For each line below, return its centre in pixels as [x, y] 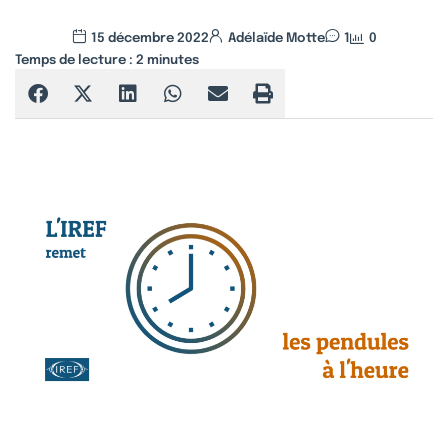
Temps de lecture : [74, 60]
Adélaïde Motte [276, 38]
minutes [173, 60]
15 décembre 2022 [149, 38]
